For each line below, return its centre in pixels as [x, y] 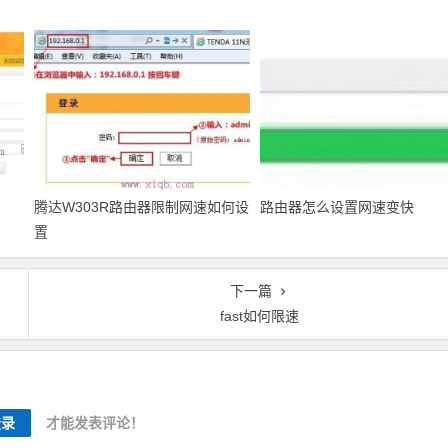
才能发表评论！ [95, 423]
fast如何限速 [260, 316]
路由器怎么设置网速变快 [337, 207]
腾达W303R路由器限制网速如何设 [142, 207]
